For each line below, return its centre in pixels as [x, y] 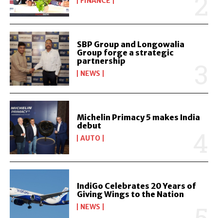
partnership [101, 61]
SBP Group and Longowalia [131, 44]
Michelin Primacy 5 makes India [139, 117]
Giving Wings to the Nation [131, 194]
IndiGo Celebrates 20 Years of [137, 186]
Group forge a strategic [126, 52]
